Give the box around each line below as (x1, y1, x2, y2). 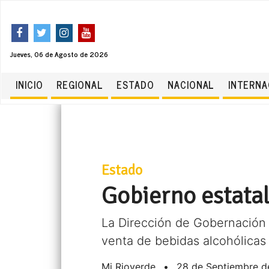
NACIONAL (168, 77, 215, 92)
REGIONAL (56, 77, 103, 92)
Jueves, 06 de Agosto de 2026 (10, 48, 108, 60)
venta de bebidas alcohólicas (101, 234, 267, 249)
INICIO (16, 77, 43, 92)
